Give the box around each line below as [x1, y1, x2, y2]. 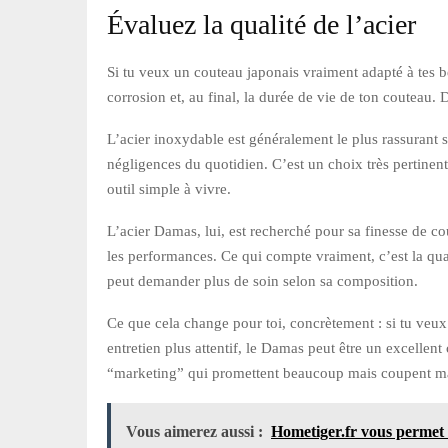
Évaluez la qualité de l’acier [107, 8, 416, 40]
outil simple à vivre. [107, 180, 231, 197]
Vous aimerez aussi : [126, 422, 263, 440]
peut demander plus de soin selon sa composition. [107, 272, 418, 289]
